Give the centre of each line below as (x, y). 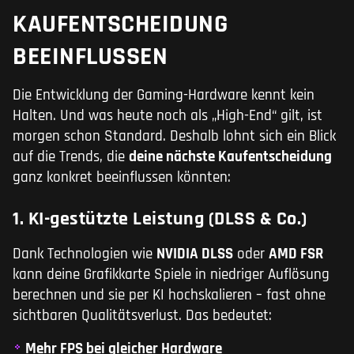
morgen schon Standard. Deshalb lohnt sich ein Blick (174, 136)
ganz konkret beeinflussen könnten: (122, 177)
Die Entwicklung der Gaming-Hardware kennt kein (164, 95)
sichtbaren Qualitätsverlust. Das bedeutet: (142, 315)
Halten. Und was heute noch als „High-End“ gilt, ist (168, 115)
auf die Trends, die (71, 156)
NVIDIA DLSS (195, 254)
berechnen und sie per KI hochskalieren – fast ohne (169, 295)
